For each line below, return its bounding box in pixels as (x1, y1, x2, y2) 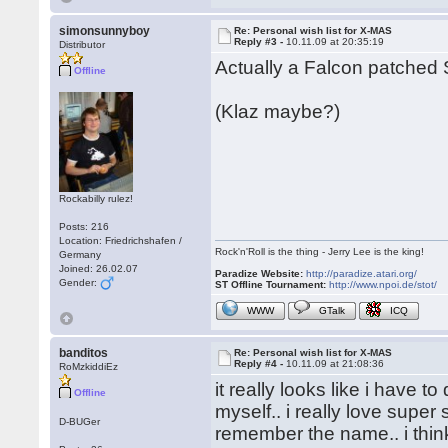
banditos (59, 346, 109, 360)
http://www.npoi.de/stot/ (329, 279, 438, 290)
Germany (59, 249, 102, 260)
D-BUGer (59, 416, 101, 427)
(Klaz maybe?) (215, 101, 341, 122)
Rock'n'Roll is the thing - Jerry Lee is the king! (215, 246, 425, 257)
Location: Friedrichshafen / (59, 235, 183, 246)
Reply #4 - (234, 358, 287, 369)
